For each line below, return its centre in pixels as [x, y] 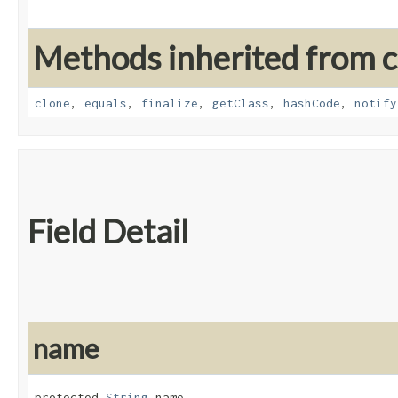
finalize [170, 103]
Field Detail [108, 231]
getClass [241, 103]
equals [106, 103]
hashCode [312, 103]
